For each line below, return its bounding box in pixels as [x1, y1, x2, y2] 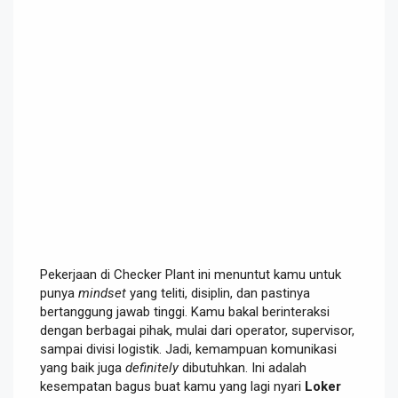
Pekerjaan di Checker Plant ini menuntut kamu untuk [40, 266, 341, 283]
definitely [125, 359, 179, 376]
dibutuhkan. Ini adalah [179, 359, 306, 376]
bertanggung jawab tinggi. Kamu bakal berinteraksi [40, 303, 330, 320]
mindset [78, 284, 126, 301]
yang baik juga [40, 359, 125, 376]
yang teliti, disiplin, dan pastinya [126, 284, 310, 301]
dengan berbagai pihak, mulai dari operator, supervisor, [40, 322, 354, 338]
